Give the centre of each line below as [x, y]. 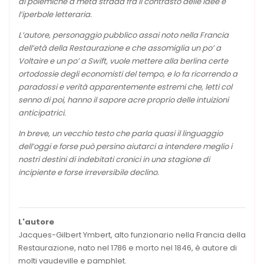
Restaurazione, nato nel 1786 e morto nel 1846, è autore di [128, 247]
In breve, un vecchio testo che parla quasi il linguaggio [121, 133]
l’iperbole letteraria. [55, 14]
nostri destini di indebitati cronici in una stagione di [114, 159]
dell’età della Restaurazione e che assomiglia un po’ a [120, 48]
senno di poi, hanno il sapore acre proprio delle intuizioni [123, 100]
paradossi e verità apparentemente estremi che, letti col [125, 87]
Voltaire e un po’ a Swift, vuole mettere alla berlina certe [123, 61]
